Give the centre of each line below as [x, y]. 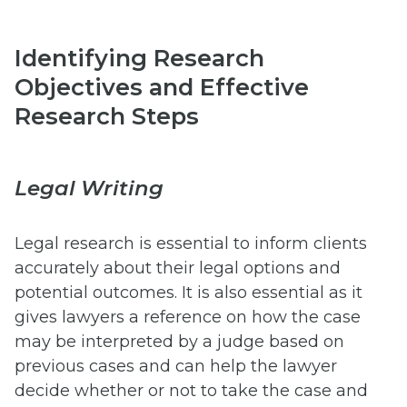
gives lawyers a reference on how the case [188, 317]
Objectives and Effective [162, 87]
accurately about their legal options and [178, 268]
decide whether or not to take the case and [191, 390]
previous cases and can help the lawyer [176, 366]
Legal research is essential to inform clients [191, 243]
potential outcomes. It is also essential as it [189, 292]
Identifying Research [139, 58]
